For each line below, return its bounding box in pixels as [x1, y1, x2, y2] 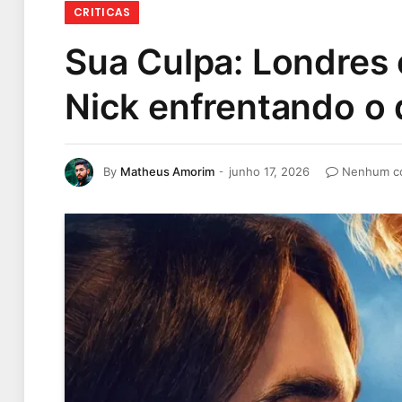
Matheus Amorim [120, 163, 214, 179]
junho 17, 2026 [229, 163, 310, 179]
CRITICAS [74, 4, 130, 20]
